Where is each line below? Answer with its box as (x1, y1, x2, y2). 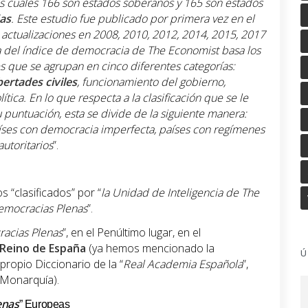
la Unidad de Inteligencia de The (101, 185, 259, 201)
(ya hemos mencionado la (86, 241, 214, 256)
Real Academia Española (123, 256, 243, 272)
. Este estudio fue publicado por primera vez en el (11, 11, 254, 27)
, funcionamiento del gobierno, (77, 74, 225, 90)
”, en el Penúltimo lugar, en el (63, 225, 201, 241)
